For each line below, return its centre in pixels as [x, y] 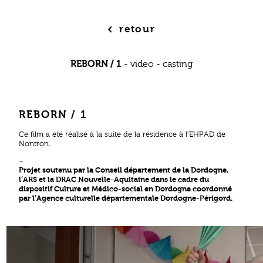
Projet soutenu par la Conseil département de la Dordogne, [124, 170]
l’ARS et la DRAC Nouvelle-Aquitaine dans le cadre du [114, 179]
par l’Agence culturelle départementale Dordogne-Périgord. [126, 198]
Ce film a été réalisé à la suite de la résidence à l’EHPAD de [122, 134]
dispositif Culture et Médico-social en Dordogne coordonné [126, 188]
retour [137, 29]
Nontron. [35, 144]
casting [177, 64]
